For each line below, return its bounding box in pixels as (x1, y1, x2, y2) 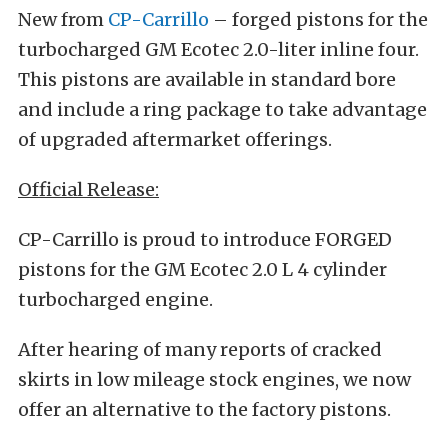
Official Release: (18, 178, 159, 202)
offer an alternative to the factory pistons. (18, 398, 391, 422)
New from (18, 8, 108, 32)
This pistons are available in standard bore (18, 68, 396, 92)
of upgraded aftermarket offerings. (18, 128, 332, 152)
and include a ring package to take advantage (18, 98, 427, 122)
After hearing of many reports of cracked (18, 338, 382, 362)
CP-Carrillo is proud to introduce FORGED (18, 228, 392, 252)
